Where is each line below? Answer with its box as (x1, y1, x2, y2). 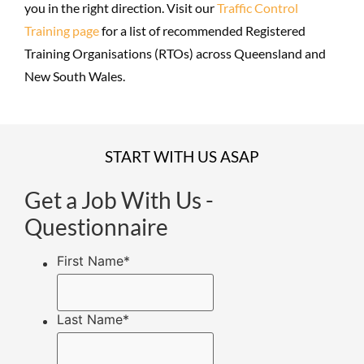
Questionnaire (24, 212, 168, 240)
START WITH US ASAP (105, 146, 259, 166)
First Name (57, 253, 123, 270)
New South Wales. (24, 68, 125, 84)
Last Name (57, 311, 123, 328)
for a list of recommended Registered (99, 23, 305, 39)
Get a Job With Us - (24, 185, 214, 214)
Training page (24, 23, 99, 39)
